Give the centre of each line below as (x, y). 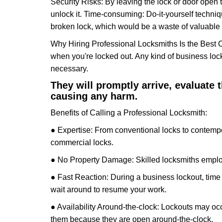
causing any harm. (94, 96)
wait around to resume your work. (109, 190)
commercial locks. (82, 142)
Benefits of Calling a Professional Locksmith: (129, 113)
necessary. (69, 69)
